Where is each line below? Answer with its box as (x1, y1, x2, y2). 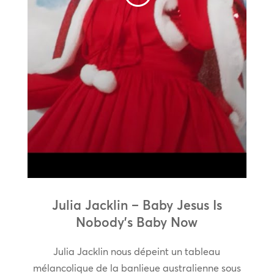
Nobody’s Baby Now (76, 214, 198, 231)
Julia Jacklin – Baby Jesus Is (51, 197, 222, 213)
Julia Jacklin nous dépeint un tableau (53, 245, 221, 258)
